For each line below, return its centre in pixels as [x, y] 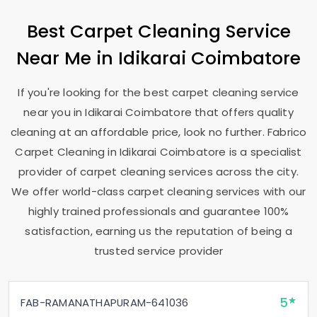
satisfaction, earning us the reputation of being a [158, 231]
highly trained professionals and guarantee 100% [158, 211]
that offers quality [244, 112]
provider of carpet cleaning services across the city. [158, 172]
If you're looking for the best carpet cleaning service [158, 92]
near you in [54, 112]
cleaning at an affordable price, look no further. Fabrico [158, 132]
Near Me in [67, 58]
